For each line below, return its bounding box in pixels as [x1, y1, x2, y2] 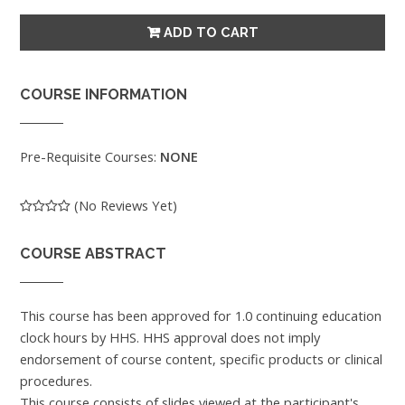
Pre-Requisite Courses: [20, 147, 160, 166]
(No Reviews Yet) [71, 195, 177, 214]
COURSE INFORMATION [20, 86, 187, 104]
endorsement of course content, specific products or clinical [20, 350, 382, 369]
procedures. [20, 372, 92, 391]
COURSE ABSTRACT [20, 245, 166, 263]
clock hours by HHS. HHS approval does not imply [20, 328, 320, 347]
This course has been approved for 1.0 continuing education [20, 306, 381, 325]
